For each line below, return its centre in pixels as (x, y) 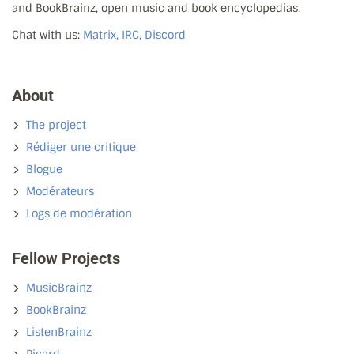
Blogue (44, 169)
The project (56, 124)
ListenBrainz (59, 331)
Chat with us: (47, 34)
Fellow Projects (66, 258)
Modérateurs (60, 191)
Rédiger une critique (81, 147)
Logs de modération (79, 213)
